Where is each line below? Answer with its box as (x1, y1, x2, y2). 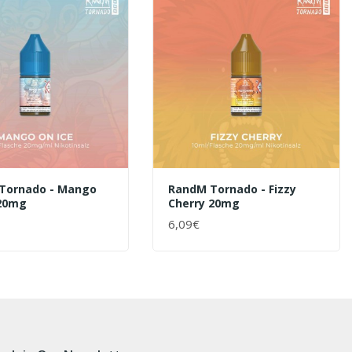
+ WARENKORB (168, 222, 250, 238)
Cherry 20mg (168, 195, 240, 211)
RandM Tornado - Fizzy (168, 181, 297, 196)
